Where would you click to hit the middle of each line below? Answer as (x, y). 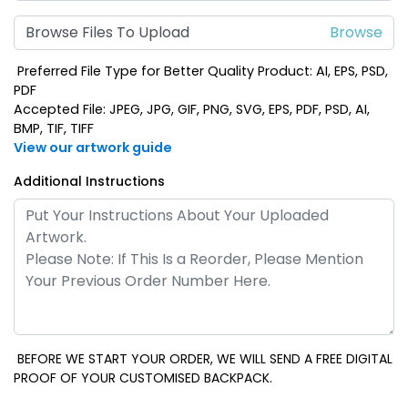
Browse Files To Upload (107, 33)
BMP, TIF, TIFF (54, 128)
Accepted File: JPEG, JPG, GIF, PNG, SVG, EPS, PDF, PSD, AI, (192, 109)
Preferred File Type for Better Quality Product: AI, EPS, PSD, (201, 71)
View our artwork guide (93, 147)
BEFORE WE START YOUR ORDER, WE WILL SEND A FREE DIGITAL (203, 358)
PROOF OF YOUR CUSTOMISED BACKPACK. (143, 377)
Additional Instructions (89, 181)
